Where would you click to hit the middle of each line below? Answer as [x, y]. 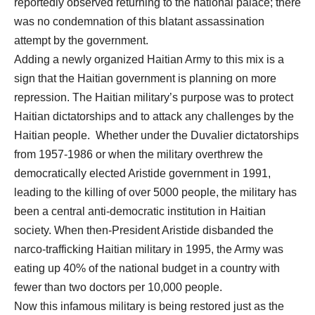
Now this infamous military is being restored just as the [149, 306]
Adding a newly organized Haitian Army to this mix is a [149, 59]
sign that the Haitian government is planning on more [145, 78]
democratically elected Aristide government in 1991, [142, 173]
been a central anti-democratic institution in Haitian [140, 211]
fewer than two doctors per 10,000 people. [120, 287]
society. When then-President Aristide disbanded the [144, 230]
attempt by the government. [81, 40]
